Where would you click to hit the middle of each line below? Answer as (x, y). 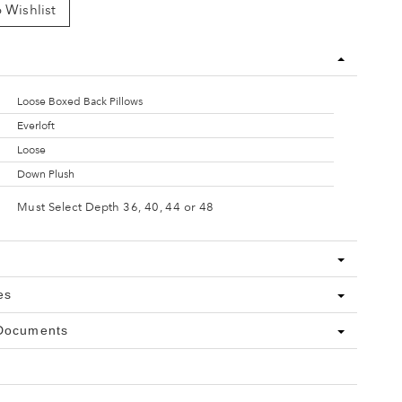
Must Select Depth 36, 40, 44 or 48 (115, 206)
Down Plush (45, 174)
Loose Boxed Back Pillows (79, 101)
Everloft (35, 126)
